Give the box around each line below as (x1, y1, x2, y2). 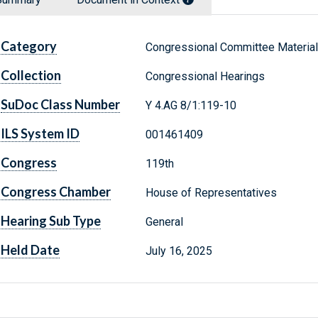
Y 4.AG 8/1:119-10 (145, 99, 236, 113)
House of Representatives (145, 186, 277, 200)
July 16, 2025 (145, 244, 212, 258)
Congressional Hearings (145, 70, 265, 84)
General (145, 215, 183, 229)
